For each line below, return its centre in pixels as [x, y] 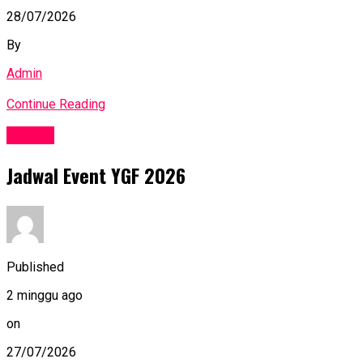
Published [35, 267]
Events [30, 136]
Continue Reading [56, 104]
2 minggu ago [45, 296]
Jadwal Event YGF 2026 [96, 175]
